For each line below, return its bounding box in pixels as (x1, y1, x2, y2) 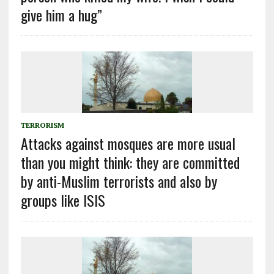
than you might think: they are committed (20, 151, 240, 174)
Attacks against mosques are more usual (20, 132, 235, 155)
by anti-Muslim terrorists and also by (20, 170, 217, 193)
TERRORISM (20, 120, 64, 130)
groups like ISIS (20, 189, 105, 212)
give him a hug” (20, 4, 102, 26)
